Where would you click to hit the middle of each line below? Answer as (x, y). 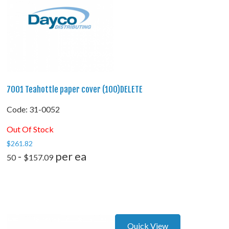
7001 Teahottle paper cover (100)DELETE (75, 90)
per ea (70, 157)
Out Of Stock (30, 129)
